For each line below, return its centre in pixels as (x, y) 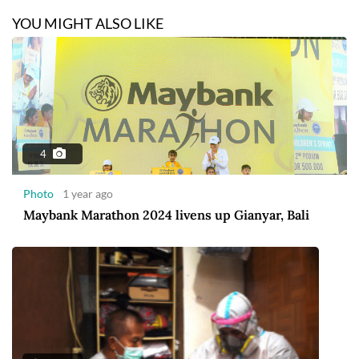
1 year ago (87, 194)
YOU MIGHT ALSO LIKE (88, 24)
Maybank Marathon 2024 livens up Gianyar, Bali (166, 215)
